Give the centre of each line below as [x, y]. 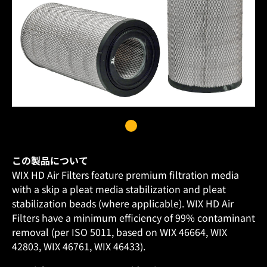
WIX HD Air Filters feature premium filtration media [125, 174]
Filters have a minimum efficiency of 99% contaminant [133, 217]
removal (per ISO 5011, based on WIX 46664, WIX [119, 232]
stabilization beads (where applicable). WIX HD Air [123, 203]
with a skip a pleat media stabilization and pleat [119, 189]
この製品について [50, 160]
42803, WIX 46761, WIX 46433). [79, 246]
